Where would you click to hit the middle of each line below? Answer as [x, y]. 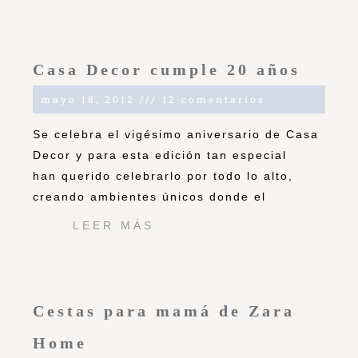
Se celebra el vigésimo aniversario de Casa [176, 135]
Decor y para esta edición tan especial [160, 155]
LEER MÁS [113, 226]
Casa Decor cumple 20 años [167, 70]
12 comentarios [211, 99]
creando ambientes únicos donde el [149, 197]
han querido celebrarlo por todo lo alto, [163, 176]
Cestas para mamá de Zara [164, 311]
